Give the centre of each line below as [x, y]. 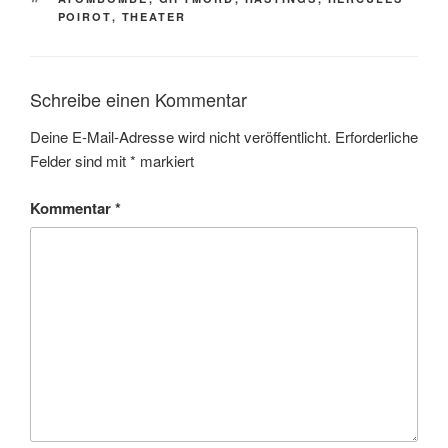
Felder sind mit [80, 161]
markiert [165, 161]
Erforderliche [376, 137]
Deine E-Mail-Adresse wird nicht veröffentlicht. [180, 137]
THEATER [154, 16]
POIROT [84, 16]
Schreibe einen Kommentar [138, 98]
